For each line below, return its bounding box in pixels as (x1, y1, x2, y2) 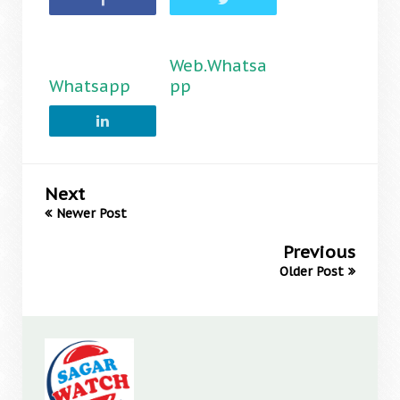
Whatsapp (49, 76, 130, 96)
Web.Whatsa (170, 55, 267, 76)
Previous (283, 241, 355, 262)
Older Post (279, 263, 344, 279)
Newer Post (56, 205, 127, 221)
